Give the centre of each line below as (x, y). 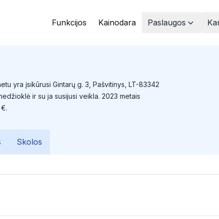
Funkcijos (69, 22)
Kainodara (117, 22)
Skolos (29, 142)
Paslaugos (167, 22)
